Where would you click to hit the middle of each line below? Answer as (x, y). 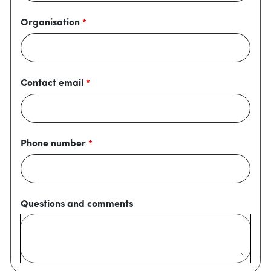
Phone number (53, 144)
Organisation (50, 23)
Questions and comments (77, 204)
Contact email (52, 83)
